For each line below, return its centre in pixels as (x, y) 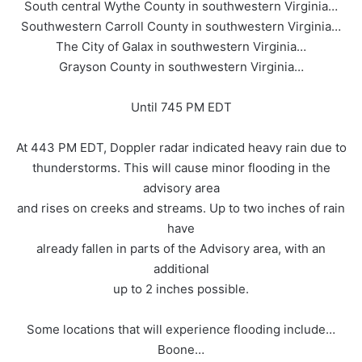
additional (181, 269)
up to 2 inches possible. (181, 289)
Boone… (181, 350)
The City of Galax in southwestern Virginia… (181, 47)
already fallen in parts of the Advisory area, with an (181, 249)
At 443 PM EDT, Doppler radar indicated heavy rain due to (181, 148)
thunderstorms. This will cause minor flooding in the (181, 168)
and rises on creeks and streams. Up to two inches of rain (181, 208)
